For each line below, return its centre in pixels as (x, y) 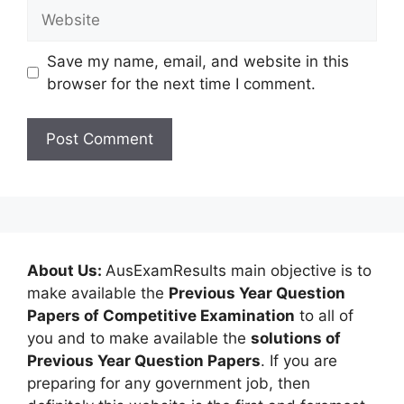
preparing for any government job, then (169, 384)
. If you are (299, 361)
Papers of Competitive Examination (161, 316)
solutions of (296, 339)
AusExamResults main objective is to (239, 271)
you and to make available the (139, 339)
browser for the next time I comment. (181, 83)
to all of (324, 316)
